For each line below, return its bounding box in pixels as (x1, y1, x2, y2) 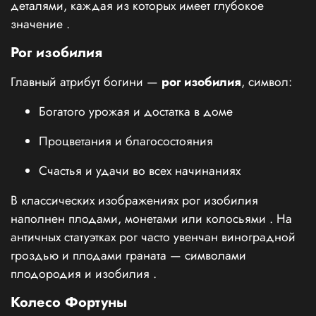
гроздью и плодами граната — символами (11, 246, 246, 265)
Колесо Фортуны (11, 292, 127, 313)
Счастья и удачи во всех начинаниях (39, 162, 244, 181)
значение (11, 15, 66, 34)
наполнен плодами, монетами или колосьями (11, 209, 269, 229)
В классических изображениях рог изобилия (11, 191, 258, 210)
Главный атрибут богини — (11, 73, 162, 92)
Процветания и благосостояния (39, 132, 217, 151)
